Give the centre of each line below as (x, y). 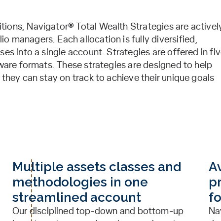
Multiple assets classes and (97, 167)
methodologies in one (80, 182)
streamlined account (77, 197)
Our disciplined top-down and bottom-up (98, 211)
